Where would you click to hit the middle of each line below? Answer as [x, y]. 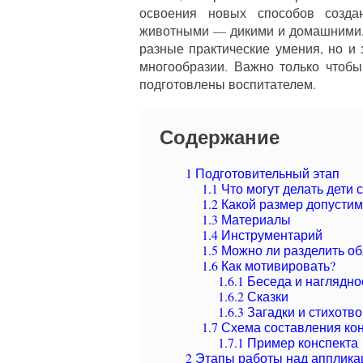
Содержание [220, 137]
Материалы [254, 219]
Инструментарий [270, 235]
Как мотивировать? [277, 265]
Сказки [266, 296]
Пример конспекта [301, 342]
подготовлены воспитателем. [228, 84]
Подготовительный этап [266, 173]
